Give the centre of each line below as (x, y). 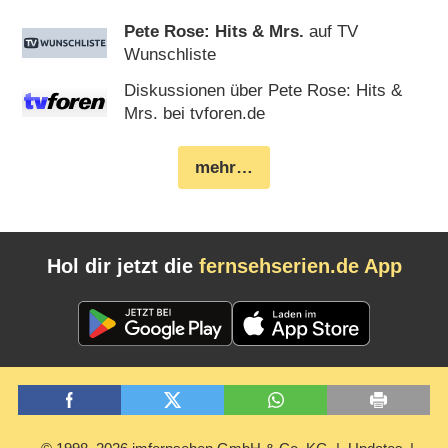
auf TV (331, 32)
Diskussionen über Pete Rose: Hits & (263, 91)
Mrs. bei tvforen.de (195, 114)
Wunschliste (170, 55)
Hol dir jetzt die (122, 266)
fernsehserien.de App (300, 266)
